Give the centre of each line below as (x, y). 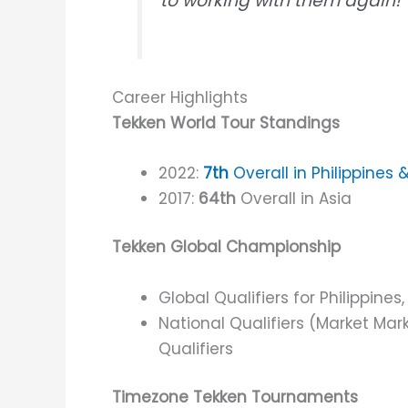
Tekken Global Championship (226, 247)
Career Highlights (180, 97)
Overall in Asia (294, 198)
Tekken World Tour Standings (226, 122)
